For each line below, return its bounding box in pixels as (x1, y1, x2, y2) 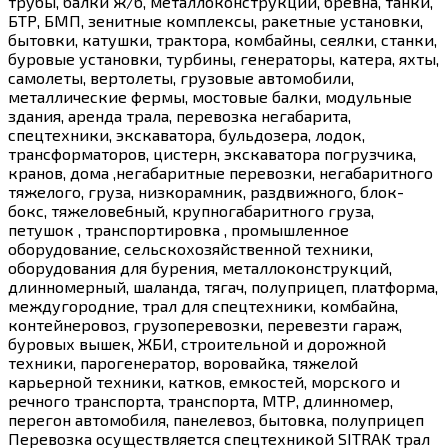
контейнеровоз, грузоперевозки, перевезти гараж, (8, 314, 402, 334)
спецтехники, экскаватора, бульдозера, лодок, (8, 124, 365, 144)
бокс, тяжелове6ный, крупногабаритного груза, (8, 200, 374, 220)
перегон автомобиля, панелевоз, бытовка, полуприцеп (8, 409, 424, 429)
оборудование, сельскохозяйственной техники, (8, 238, 373, 258)
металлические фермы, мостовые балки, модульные (8, 86, 412, 106)
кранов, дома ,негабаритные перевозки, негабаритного (8, 162, 433, 182)
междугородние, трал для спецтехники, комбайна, (8, 295, 398, 315)
